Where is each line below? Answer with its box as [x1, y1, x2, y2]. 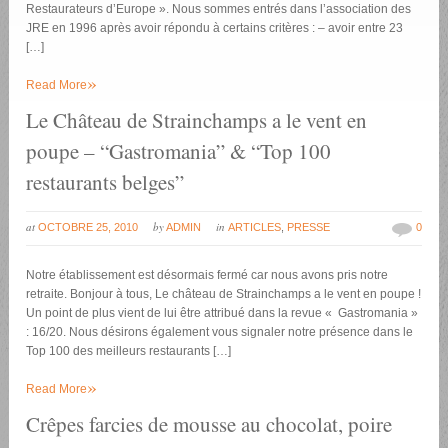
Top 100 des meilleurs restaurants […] [26, 344, 232, 359]
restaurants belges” [26, 168, 185, 197]
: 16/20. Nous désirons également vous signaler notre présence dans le [26, 325, 414, 340]
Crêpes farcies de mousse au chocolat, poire [26, 410, 393, 439]
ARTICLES [228, 221, 282, 234]
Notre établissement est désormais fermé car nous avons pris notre [26, 268, 389, 283]
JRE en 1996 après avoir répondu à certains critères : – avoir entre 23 [26, 21, 404, 36]
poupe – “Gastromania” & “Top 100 [26, 137, 332, 166]
